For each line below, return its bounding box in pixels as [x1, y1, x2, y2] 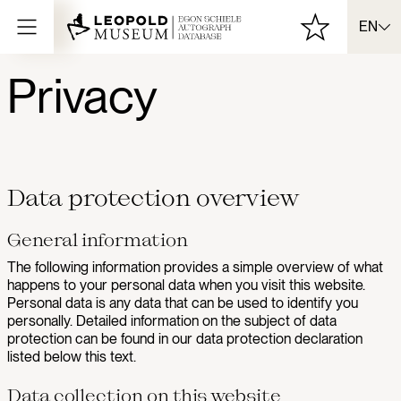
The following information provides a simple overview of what [7, 259, 383, 276]
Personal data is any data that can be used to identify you [7, 294, 358, 311]
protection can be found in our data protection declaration [7, 330, 363, 347]
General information [7, 228, 188, 250]
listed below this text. [7, 348, 136, 365]
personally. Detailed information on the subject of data [7, 312, 337, 329]
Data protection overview [7, 183, 300, 210]
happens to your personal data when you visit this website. [7, 277, 365, 294]
